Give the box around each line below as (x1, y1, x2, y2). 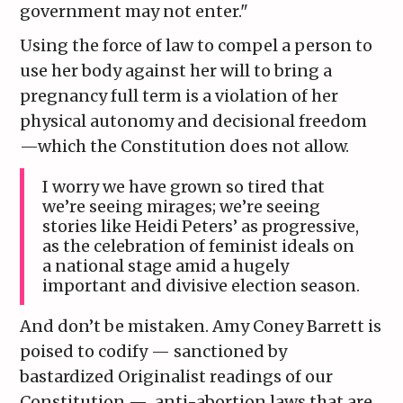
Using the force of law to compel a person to (20, 35, 373, 57)
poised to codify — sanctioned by (20, 341, 288, 363)
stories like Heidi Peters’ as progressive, (42, 216, 360, 237)
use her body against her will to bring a (20, 60, 333, 82)
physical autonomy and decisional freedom (20, 111, 368, 132)
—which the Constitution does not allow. (20, 136, 350, 157)
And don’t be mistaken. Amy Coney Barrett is (20, 316, 382, 337)
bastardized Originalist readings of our (20, 366, 334, 388)
